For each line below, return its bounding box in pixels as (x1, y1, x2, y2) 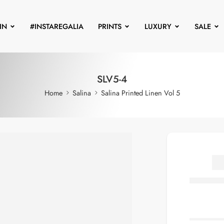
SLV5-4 (97, 72, 127, 86)
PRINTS (97, 21, 121, 31)
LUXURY (144, 21, 171, 31)
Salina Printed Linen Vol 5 (100, 87, 180, 98)
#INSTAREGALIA (29, 21, 83, 31)
